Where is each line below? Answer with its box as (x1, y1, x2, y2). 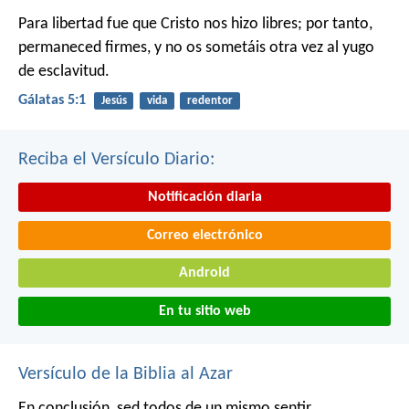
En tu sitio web (158, 304, 251, 320)
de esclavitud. (18, 62, 110, 80)
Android (179, 266, 230, 281)
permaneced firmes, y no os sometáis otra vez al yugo (18, 38, 374, 57)
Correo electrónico (146, 227, 263, 243)
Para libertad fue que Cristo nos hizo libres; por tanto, (18, 15, 372, 33)
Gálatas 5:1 (18, 93, 86, 109)
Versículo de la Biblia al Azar (18, 365, 233, 384)
